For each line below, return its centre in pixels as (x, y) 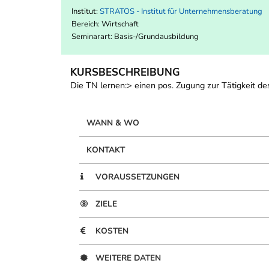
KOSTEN (112, 231)
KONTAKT (106, 150)
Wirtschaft (120, 24)
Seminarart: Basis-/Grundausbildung (135, 37)
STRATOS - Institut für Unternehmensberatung (181, 12)
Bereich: (86, 24)
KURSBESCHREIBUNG (125, 73)
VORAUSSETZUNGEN (138, 177)
